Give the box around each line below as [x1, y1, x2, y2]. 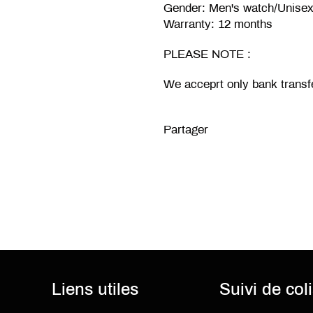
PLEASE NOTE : [163, 47, 254, 61]
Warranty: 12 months [163, 17, 276, 31]
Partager [163, 122, 208, 136]
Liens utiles [52, 279, 138, 298]
